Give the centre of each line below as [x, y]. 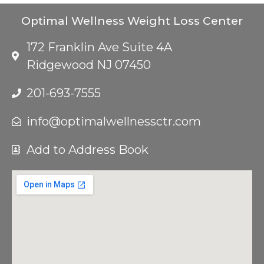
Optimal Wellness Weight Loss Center [132, 21]
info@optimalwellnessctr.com [114, 122]
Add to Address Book [88, 150]
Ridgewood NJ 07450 [89, 65]
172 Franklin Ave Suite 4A [99, 47]
